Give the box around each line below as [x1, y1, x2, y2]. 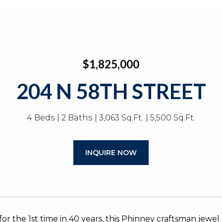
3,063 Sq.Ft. [99, 113, 143, 122]
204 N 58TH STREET [16, 79, 206, 104]
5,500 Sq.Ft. [150, 113, 195, 122]
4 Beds [27, 113, 55, 122]
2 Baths [61, 113, 92, 122]
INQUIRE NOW [85, 148, 137, 157]
